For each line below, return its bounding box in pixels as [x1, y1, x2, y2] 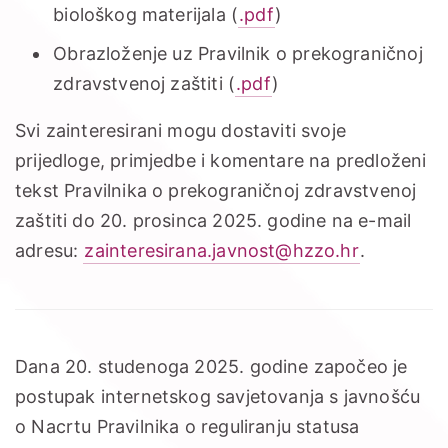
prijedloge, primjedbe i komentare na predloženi [15, 150, 427, 172]
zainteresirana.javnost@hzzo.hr [84, 240, 359, 262]
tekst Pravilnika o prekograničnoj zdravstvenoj [15, 180, 417, 202]
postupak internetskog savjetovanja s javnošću [15, 386, 421, 408]
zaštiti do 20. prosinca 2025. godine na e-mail [15, 210, 412, 232]
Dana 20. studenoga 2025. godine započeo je [15, 356, 408, 378]
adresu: [15, 240, 84, 262]
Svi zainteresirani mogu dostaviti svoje [15, 120, 347, 142]
